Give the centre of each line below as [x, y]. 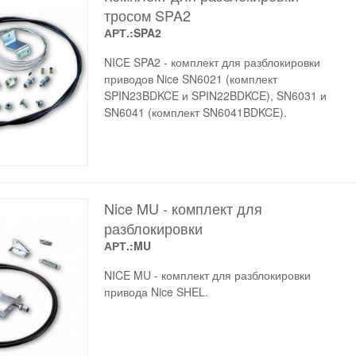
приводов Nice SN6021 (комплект [190, 79]
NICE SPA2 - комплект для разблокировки [212, 62]
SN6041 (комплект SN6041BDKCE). [195, 112]
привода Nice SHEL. [156, 291]
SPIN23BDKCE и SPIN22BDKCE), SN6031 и [215, 95]
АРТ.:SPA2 [132, 33]
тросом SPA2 [147, 15]
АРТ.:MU [127, 245]
